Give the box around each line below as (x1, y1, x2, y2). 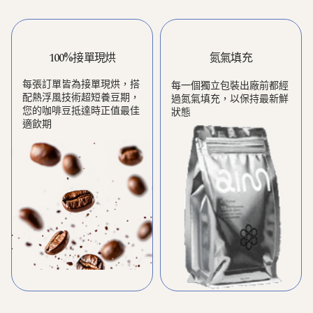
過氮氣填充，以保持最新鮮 (171, 93, 289, 104)
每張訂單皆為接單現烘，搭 (22, 78, 140, 89)
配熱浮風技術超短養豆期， (22, 92, 140, 103)
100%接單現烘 (48, 49, 116, 66)
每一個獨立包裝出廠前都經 (171, 80, 289, 91)
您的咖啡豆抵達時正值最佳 (22, 105, 140, 116)
